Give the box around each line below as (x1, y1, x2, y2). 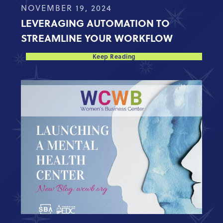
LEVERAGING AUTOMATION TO (21, 15, 170, 30)
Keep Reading (92, 51, 136, 61)
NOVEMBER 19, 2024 (21, 2, 112, 13)
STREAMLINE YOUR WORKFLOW (21, 30, 173, 45)
